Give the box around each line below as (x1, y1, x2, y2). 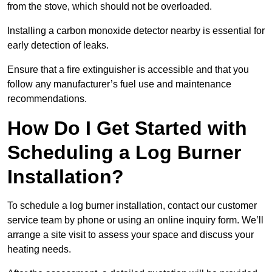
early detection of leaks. (7, 40, 111, 51)
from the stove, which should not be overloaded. (7, 1, 214, 12)
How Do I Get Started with (7, 117, 247, 140)
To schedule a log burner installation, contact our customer (7, 200, 257, 211)
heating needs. (7, 244, 73, 255)
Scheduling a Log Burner (7, 141, 241, 164)
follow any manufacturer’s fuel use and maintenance (7, 79, 231, 90)
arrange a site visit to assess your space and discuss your (7, 229, 254, 240)
